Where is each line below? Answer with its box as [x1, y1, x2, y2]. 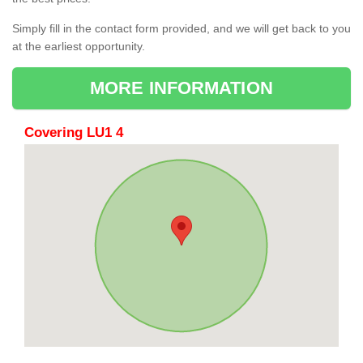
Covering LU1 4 [24, 125, 123, 141]
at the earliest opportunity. [12, 40, 148, 53]
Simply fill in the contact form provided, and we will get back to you [12, 22, 351, 36]
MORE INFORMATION [90, 78, 273, 99]
